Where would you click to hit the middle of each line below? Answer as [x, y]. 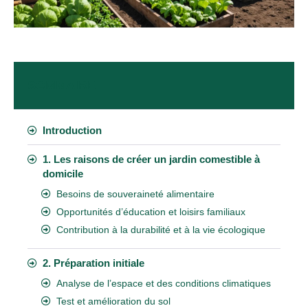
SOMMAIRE [62, 85]
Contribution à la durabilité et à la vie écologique [161, 229]
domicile [63, 173]
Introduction [72, 130]
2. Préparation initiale [93, 263]
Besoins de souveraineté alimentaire [135, 194]
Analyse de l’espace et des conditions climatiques [164, 283]
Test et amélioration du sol [113, 301]
